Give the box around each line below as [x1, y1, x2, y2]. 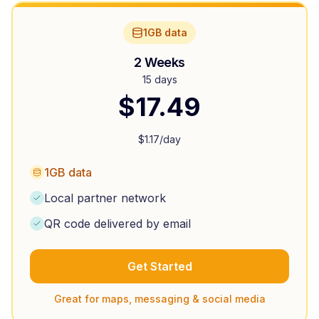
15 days [142, 73, 177, 85]
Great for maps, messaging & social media [53, 293, 266, 305]
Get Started [127, 259, 192, 273]
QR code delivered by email [44, 216, 191, 231]
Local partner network [44, 191, 166, 205]
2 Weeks [134, 55, 185, 70]
